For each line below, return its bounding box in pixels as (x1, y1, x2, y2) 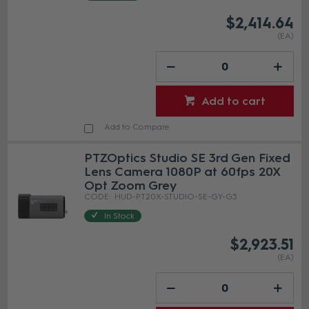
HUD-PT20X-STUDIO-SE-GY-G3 (114, 192, 238, 202)
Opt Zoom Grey (84, 178, 177, 194)
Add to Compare (104, 122, 170, 132)
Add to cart (201, 94, 266, 108)
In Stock (104, 211, 135, 221)
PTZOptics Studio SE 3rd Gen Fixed (84, 150, 291, 166)
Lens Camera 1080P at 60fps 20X (84, 164, 281, 180)
